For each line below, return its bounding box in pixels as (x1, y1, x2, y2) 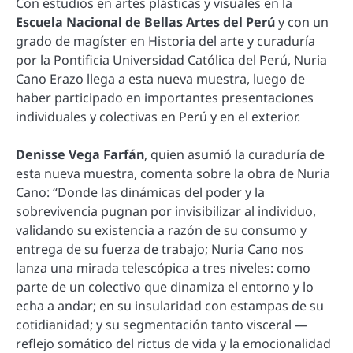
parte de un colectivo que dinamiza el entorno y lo (16, 278, 314, 296)
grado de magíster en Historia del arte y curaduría (16, 32, 315, 50)
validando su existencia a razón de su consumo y (16, 221, 307, 240)
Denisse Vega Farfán (16, 146, 144, 164)
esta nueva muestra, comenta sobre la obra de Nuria (16, 165, 330, 183)
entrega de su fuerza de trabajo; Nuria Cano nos (16, 240, 303, 258)
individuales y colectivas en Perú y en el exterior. (16, 108, 300, 126)
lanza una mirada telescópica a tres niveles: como (16, 259, 310, 277)
